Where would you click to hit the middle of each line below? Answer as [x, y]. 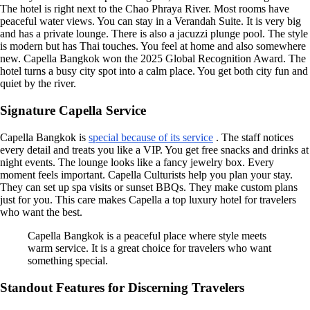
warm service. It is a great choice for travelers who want [149, 248]
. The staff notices [253, 137]
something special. [68, 260]
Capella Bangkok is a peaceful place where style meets [147, 235]
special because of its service [151, 137]
